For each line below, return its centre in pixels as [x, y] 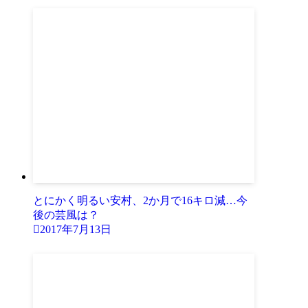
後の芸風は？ [66, 215]
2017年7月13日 [76, 230]
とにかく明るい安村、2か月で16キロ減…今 [140, 201]
